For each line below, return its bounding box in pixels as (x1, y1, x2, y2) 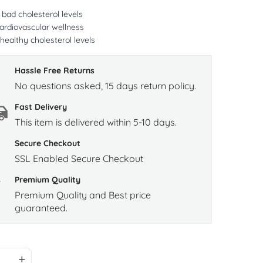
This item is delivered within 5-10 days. (14, 116, 177, 129)
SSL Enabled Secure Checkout (14, 153, 143, 165)
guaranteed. (14, 202, 68, 214)
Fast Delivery (14, 102, 67, 113)
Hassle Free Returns (14, 65, 95, 76)
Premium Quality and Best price (14, 189, 151, 201)
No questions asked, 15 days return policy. (14, 80, 196, 92)
